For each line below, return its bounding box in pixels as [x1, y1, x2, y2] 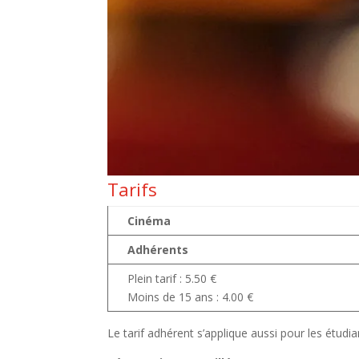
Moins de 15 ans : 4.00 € [127, 289, 254, 305]
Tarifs [107, 177, 158, 202]
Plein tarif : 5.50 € [127, 271, 217, 287]
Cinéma [127, 213, 171, 229]
